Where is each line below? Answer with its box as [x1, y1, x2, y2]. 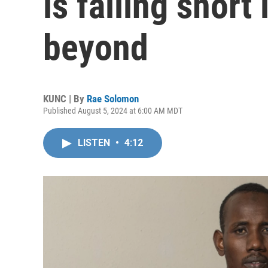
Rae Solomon [87, 93, 139, 105]
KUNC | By [43, 93, 87, 105]
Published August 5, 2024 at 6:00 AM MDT [43, 106, 182, 115]
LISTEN [78, 137, 112, 148]
